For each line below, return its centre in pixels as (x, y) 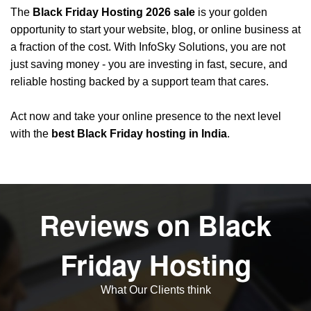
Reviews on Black (155, 225)
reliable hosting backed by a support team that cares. (140, 82)
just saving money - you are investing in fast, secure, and (149, 65)
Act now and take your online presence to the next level (146, 117)
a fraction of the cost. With (75, 47)
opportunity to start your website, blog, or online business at (155, 30)
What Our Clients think (155, 290)
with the (31, 134)
